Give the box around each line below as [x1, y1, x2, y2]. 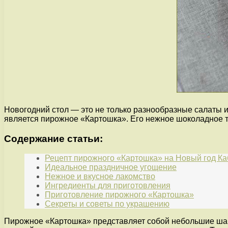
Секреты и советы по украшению [45, 199, 169, 209]
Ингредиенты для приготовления [45, 181, 170, 190]
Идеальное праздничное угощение [45, 163, 177, 172]
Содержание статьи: [4, 133, 103, 144]
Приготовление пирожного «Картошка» [45, 190, 194, 199]
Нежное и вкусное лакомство [45, 172, 155, 181]
